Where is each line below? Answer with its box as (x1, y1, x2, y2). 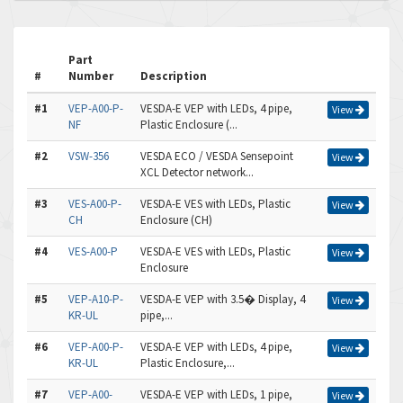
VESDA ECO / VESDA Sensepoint (140, 148, 293, 164)
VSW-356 (68, 148, 109, 164)
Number (68, 68, 113, 84)
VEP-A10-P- (68, 291, 123, 307)
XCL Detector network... (140, 165, 254, 180)
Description (140, 68, 207, 84)
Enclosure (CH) (140, 212, 212, 228)
